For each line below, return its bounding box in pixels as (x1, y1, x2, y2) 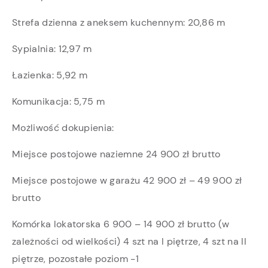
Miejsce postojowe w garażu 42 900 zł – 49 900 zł (12, 173, 242, 187)
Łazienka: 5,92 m (12, 68, 88, 81)
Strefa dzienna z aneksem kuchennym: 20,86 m (12, 16, 226, 29)
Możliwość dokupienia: (12, 121, 114, 134)
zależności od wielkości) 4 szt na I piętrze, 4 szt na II (12, 234, 246, 248)
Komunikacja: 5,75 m (12, 95, 105, 108)
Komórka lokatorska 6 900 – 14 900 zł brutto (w (12, 217, 230, 230)
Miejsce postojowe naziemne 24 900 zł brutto (12, 147, 221, 160)
